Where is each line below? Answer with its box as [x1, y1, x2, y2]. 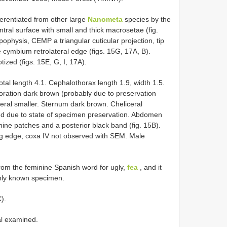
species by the [123, 15, 171, 24]
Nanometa [88, 15, 123, 24]
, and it [138, 163, 162, 172]
